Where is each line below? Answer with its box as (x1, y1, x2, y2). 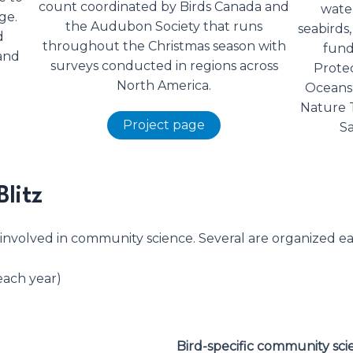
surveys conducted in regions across (50, 58, 278, 74)
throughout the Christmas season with (42, 39, 286, 54)
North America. (117, 78, 212, 94)
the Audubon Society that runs (65, 19, 263, 35)
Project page (123, 117, 206, 133)
